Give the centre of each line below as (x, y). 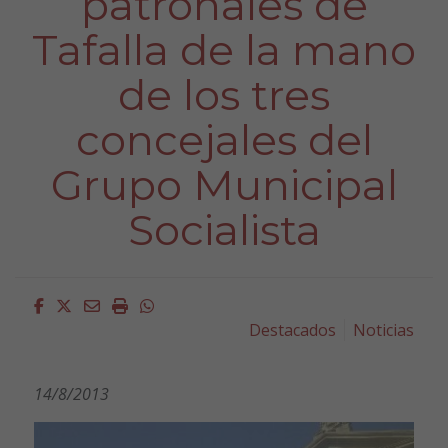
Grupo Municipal (224, 184)
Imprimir (159, 304)
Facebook (78, 304)
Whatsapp (191, 304)
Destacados (293, 329)
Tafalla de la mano (224, 49)
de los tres (224, 94)
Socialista (224, 229)
